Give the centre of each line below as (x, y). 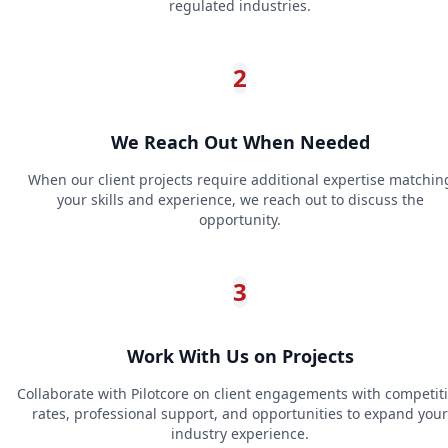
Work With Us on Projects (240, 356)
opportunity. (240, 220)
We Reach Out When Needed (240, 142)
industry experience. (240, 434)
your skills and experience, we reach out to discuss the (240, 200)
